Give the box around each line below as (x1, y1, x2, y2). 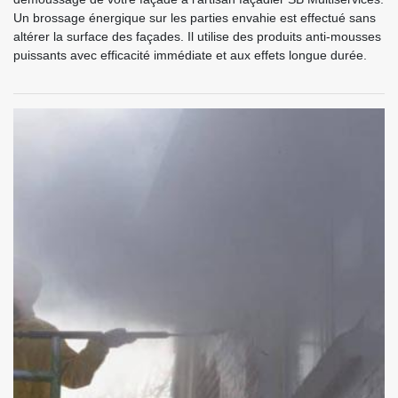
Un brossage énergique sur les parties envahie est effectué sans (13, 11, 376, 26)
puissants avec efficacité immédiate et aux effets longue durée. (13, 48, 367, 63)
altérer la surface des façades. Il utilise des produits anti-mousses (13, 29, 381, 44)
